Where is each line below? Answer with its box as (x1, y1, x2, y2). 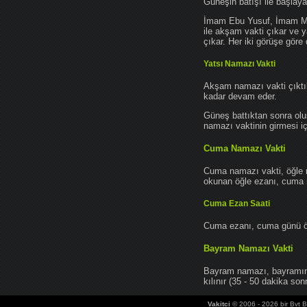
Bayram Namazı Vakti (204, 243, 293, 254)
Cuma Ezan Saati (204, 199, 270, 208)
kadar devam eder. (204, 91, 277, 101)
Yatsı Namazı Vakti (204, 59, 275, 69)
